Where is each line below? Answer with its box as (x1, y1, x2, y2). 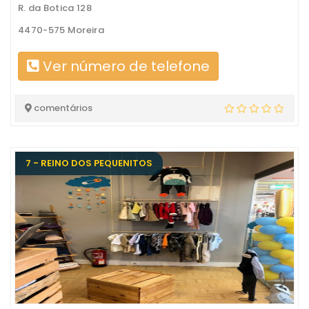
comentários (32, 101, 92, 115)
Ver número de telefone (39, 57, 210, 77)
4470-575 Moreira (18, 23, 104, 37)
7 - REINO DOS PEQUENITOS (26, 157, 152, 170)
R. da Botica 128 (18, 1, 92, 15)
